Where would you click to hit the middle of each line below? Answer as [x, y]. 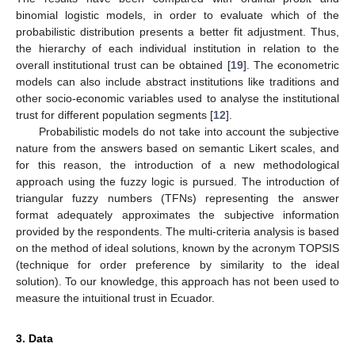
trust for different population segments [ [115, 115]
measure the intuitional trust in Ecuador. [115, 298]
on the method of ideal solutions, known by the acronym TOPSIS [177, 248]
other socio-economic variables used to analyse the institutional [177, 98]
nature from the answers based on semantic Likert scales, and [177, 148]
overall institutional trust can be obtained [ [123, 65]
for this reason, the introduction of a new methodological [177, 164]
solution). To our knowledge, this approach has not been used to [177, 281]
